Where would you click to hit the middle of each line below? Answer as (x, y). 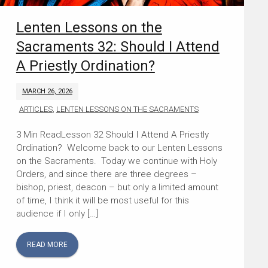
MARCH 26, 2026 (47, 92)
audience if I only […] (57, 214)
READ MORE (47, 245)
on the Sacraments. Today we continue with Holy (116, 161)
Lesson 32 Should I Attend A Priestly (135, 135)
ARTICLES (36, 109)
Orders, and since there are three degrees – (106, 174)
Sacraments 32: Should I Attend (118, 47)
